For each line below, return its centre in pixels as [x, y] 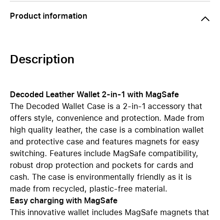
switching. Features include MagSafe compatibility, [104, 153]
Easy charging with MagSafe [64, 201]
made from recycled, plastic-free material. [89, 189]
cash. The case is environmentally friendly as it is [101, 177]
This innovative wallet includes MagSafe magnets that [110, 212]
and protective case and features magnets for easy [105, 142]
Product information [49, 16]
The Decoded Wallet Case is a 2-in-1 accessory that [106, 106]
